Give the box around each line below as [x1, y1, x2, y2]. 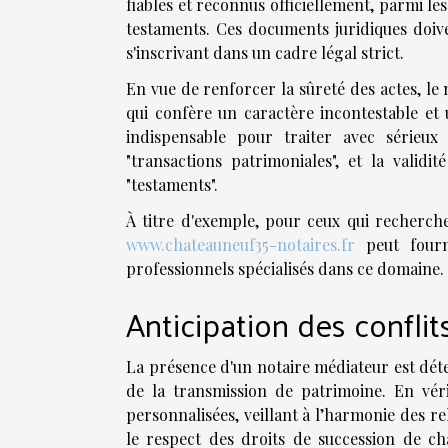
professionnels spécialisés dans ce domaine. [126, 257, 444, 279]
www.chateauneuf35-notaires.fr [126, 233, 355, 255]
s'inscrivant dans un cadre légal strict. [126, 41, 404, 63]
